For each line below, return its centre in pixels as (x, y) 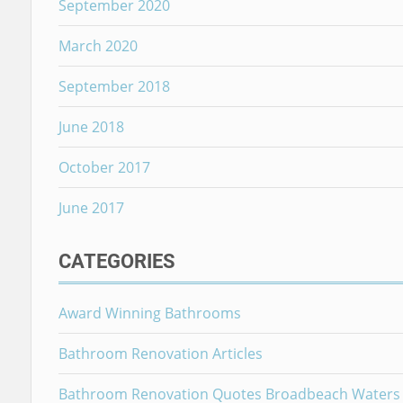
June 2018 (91, 127)
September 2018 (114, 86)
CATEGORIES (116, 261)
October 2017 (104, 167)
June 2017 (91, 208)
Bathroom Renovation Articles (160, 354)
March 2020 (98, 46)
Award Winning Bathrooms (149, 313)
